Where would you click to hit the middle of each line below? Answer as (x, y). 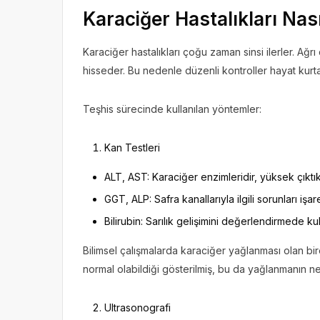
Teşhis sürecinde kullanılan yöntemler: (172, 109)
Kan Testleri (132, 147)
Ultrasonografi (137, 307)
